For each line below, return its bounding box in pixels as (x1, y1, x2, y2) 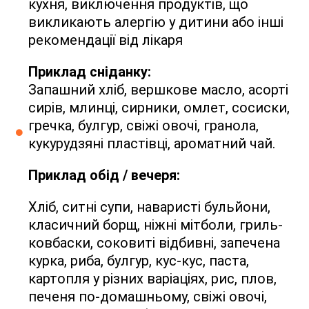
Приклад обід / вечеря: (28, 167, 180, 184)
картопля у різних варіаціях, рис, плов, (28, 270, 277, 288)
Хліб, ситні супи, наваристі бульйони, (28, 199, 270, 216)
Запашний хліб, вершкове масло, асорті (28, 81, 288, 99)
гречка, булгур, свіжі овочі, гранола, (28, 117, 259, 134)
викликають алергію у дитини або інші (28, 14, 283, 31)
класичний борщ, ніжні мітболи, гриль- (28, 217, 283, 234)
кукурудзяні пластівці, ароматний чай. (28, 135, 275, 152)
